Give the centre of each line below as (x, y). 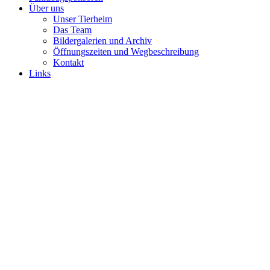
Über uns (46, 8)
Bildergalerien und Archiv (102, 40)
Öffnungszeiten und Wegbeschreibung (126, 51)
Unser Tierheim (83, 19)
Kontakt (68, 62)
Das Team (72, 30)
